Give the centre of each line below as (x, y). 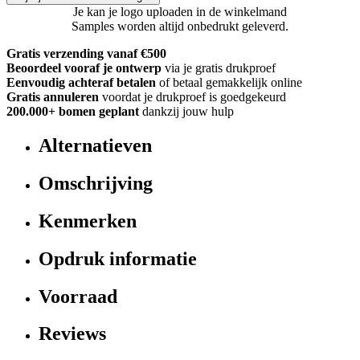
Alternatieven (95, 145)
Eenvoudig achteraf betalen (81, 82)
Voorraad (78, 296)
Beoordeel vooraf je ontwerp (84, 67)
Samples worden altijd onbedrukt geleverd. (180, 26)
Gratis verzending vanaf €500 (86, 53)
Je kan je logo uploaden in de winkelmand (180, 11)
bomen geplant (97, 111)
